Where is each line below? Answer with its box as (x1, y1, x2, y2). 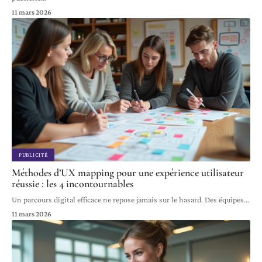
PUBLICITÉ (19, 151, 48, 158)
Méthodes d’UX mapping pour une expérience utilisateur (12, 166, 244, 179)
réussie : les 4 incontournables (12, 177, 133, 190)
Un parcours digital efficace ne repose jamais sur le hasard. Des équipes (12, 194, 244, 204)
